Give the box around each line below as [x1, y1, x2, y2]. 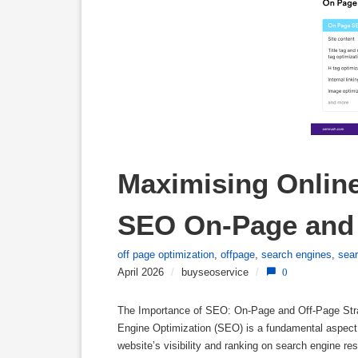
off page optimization [117, 248, 214, 261]
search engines [261, 248, 332, 261]
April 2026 [117, 265, 164, 278]
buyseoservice [181, 265, 249, 278]
